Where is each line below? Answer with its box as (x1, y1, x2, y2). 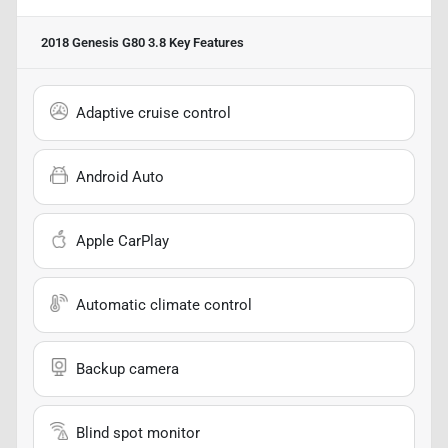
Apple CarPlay (76, 231, 169, 250)
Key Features (166, 34, 244, 50)
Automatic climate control (76, 295, 252, 314)
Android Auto (76, 167, 164, 186)
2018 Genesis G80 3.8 (41, 34, 166, 50)
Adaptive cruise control (76, 103, 231, 122)
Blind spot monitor (76, 423, 200, 442)
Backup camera (76, 359, 179, 378)
